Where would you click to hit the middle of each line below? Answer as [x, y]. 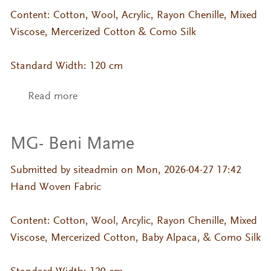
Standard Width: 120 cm [66, 66]
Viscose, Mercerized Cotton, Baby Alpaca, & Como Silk [135, 238]
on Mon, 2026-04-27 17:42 [179, 170]
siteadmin [95, 170]
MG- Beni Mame [72, 144]
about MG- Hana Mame [132, 97]
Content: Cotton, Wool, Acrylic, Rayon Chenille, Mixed [133, 15]
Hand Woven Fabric [55, 187]
